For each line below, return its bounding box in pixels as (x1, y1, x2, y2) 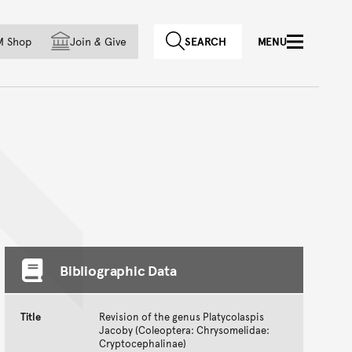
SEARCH (185, 34, 226, 49)
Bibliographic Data (60, 260, 177, 280)
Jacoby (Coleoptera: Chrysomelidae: (99, 323, 269, 338)
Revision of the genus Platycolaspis (99, 310, 264, 324)
